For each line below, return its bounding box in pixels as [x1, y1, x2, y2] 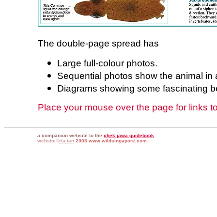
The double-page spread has [38, 38, 159, 48]
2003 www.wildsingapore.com [76, 138, 147, 143]
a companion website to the [37, 133, 104, 138]
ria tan [59, 138, 74, 143]
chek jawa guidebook [104, 133, 154, 138]
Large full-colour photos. [57, 58, 157, 68]
